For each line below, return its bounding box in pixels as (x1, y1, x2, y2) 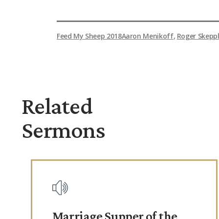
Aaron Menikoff (121, 31, 174, 41)
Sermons (22, 116, 105, 143)
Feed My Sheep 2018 (57, 31, 122, 41)
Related (22, 92, 92, 119)
